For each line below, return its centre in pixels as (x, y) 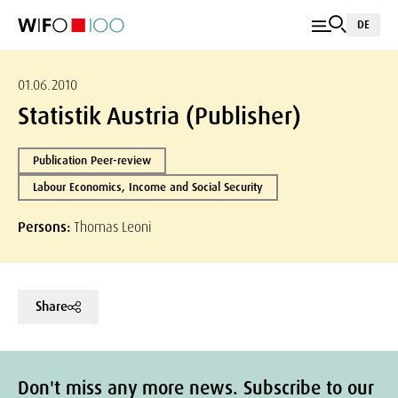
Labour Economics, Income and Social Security (148, 187)
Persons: (46, 227)
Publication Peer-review (92, 160)
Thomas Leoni (113, 227)
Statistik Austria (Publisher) (159, 116)
